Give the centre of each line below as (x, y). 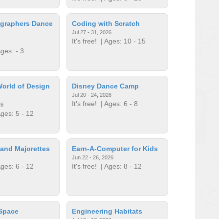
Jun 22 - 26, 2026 (93, 157)
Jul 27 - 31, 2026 (92, 32)
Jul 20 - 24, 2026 (92, 95)
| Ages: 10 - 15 (121, 41)
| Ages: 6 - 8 (118, 103)
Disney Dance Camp (106, 86)
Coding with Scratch (106, 23)
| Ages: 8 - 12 (120, 166)
